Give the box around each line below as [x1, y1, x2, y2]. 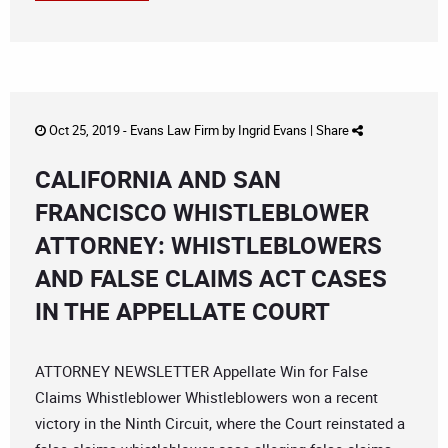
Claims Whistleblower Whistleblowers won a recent [35, 387, 378, 408]
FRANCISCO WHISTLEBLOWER [35, 196, 369, 229]
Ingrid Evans [238, 121, 307, 140]
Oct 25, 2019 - [46, 121, 130, 140]
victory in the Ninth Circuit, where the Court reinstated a [35, 413, 405, 434]
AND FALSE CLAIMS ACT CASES [35, 262, 387, 295]
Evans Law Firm [130, 121, 219, 140]
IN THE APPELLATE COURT [35, 295, 330, 328]
